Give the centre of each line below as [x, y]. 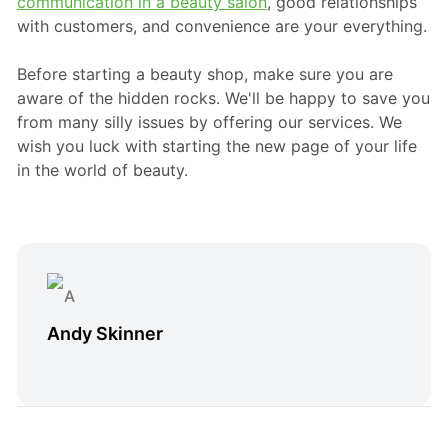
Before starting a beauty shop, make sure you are [204, 73]
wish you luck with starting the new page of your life [216, 145]
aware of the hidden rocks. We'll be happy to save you [223, 97]
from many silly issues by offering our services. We [209, 121]
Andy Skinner [104, 333]
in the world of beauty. [102, 169]
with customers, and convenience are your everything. [221, 25]
